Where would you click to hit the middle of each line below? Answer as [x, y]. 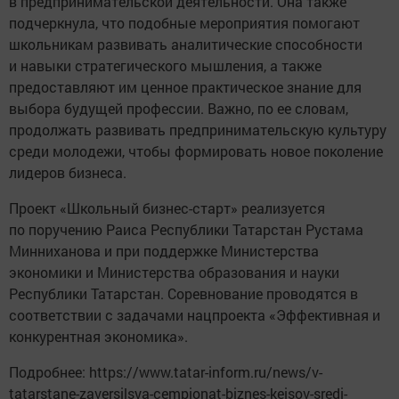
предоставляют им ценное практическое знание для [185, 86]
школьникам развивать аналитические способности [186, 44]
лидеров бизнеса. [68, 172]
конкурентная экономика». [98, 336]
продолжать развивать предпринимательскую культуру [198, 129]
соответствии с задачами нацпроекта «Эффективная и [195, 314]
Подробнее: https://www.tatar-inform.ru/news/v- [166, 371]
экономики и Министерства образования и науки [174, 272]
